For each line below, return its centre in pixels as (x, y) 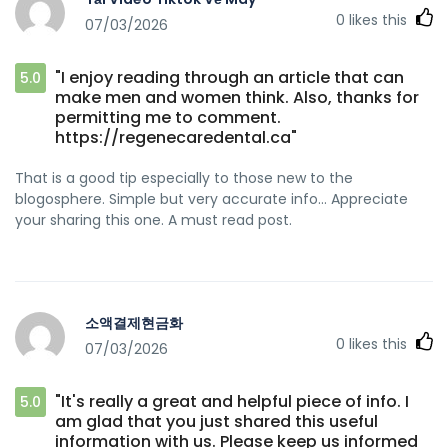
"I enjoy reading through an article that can (229, 77)
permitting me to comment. (168, 117)
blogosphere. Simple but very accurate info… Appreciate (211, 198)
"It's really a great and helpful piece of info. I (232, 401)
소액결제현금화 (134, 323)
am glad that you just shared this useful (216, 421)
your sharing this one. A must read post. (153, 219)
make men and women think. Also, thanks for (237, 97)
